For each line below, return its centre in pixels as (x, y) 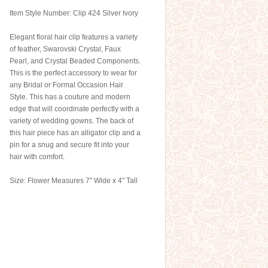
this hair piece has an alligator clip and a (75, 133)
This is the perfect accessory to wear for (73, 73)
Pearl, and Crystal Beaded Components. (75, 61)
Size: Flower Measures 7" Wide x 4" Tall (74, 181)
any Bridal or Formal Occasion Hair (66, 85)
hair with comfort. (37, 157)
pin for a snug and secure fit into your (69, 145)
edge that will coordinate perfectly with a (74, 109)
